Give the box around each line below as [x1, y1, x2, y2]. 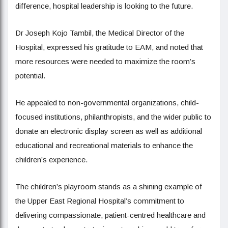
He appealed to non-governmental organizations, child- [15, 98, 199, 107]
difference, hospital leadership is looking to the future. [15, 2, 193, 10]
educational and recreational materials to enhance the [15, 141, 193, 150]
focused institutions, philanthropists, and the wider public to [15, 112, 211, 121]
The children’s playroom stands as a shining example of [15, 182, 202, 191]
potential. [15, 71, 45, 80]
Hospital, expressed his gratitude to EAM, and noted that [15, 43, 203, 51]
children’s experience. [15, 155, 88, 164]
